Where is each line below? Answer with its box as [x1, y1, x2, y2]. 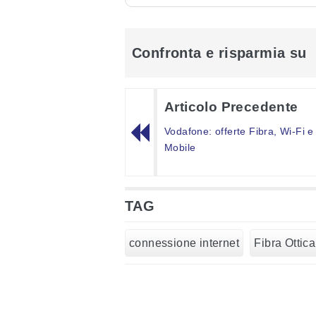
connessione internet [129, 237, 239, 249]
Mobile [164, 142, 196, 153]
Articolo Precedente [164, 99, 298, 114]
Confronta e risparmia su [132, 45, 307, 61]
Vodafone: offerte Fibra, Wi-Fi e [164, 126, 314, 137]
